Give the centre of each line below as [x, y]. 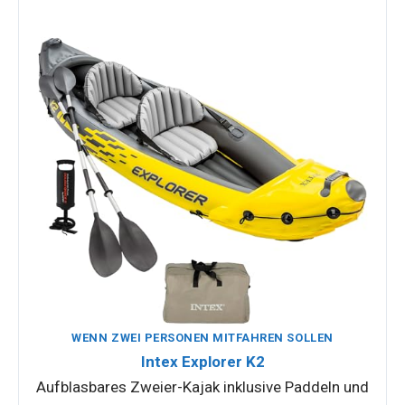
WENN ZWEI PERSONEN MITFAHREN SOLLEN [202, 337]
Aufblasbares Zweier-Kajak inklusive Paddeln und [202, 386]
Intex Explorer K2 [202, 361]
